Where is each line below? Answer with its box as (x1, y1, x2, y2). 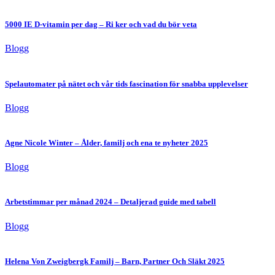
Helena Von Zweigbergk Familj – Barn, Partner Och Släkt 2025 (5, 256, 225, 266)
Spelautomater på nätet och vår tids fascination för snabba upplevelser (5, 79, 248, 88)
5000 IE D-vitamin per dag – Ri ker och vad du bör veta (5, 20, 197, 29)
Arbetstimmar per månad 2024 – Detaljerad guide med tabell (5, 197, 216, 207)
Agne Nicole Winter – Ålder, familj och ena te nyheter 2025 (5, 137, 208, 147)
